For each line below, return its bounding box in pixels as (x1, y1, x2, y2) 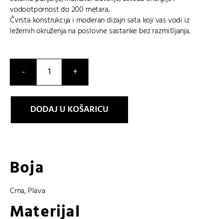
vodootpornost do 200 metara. (10, 3, 109, 16)
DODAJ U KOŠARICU (30, 103, 109, 117)
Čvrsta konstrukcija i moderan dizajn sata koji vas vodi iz (10, 14, 190, 27)
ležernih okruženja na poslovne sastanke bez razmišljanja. (10, 25, 190, 38)
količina (48, 103, 73, 115)
